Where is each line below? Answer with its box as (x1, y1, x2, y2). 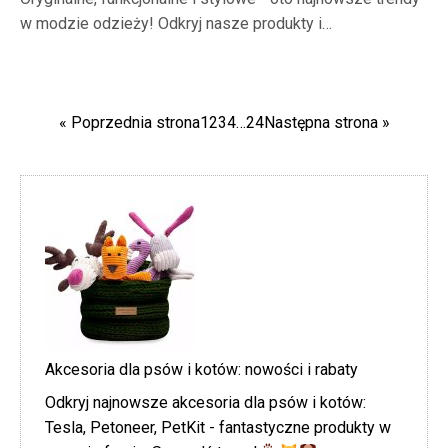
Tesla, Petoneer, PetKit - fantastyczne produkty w (45, 417, 391, 437)
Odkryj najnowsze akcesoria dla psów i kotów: (45, 392, 366, 412)
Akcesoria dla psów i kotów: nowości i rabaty (45, 359, 358, 379)
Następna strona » (263, 112, 390, 132)
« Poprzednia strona (58, 112, 200, 132)
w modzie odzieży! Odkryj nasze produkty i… (20, 14, 332, 34)
